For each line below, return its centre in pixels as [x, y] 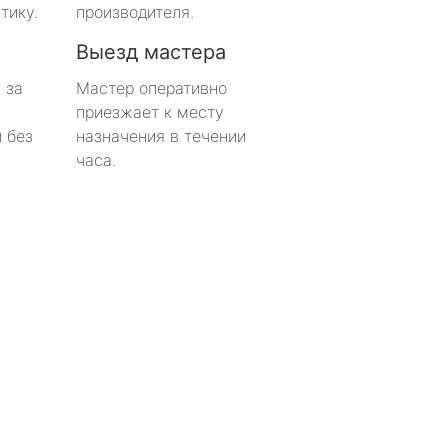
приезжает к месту [150, 111]
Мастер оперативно [151, 87]
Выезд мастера [151, 51]
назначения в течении [161, 135]
